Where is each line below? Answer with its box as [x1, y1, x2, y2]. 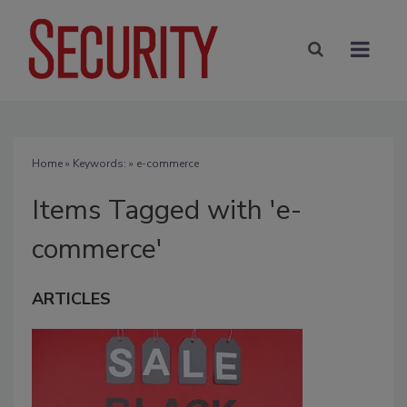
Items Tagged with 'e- [32, 191, 302, 229]
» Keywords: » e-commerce [63, 155, 199, 171]
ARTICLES [32, 287, 111, 310]
